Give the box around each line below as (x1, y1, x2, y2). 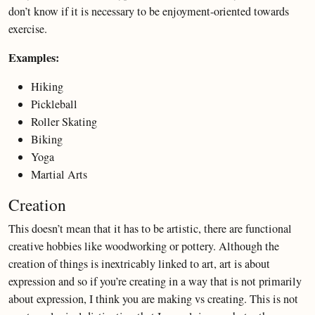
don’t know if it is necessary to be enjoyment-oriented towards (8, 4, 289, 19)
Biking (31, 131, 63, 147)
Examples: (8, 49, 59, 66)
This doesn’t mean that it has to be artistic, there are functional (8, 221, 292, 236)
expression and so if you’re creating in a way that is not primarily (8, 274, 302, 289)
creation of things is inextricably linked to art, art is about (8, 256, 270, 271)
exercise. (8, 21, 47, 37)
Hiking (31, 79, 63, 94)
